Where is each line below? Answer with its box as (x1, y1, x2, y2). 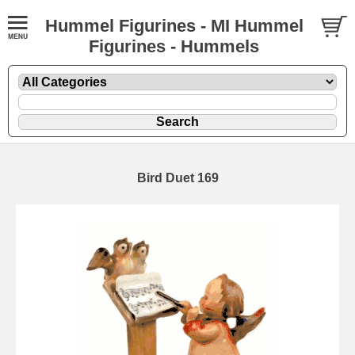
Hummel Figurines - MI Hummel (44, 16, 303, 36)
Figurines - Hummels (89, 36, 259, 56)
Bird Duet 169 (136, 170, 219, 185)
